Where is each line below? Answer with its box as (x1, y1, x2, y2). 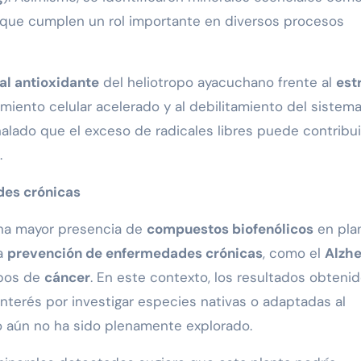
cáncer (44, 268, 90, 287)
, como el (263, 244, 325, 263)
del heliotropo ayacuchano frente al (99, 73, 336, 92)
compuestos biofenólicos (147, 220, 313, 239)
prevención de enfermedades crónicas (7, 244, 263, 263)
